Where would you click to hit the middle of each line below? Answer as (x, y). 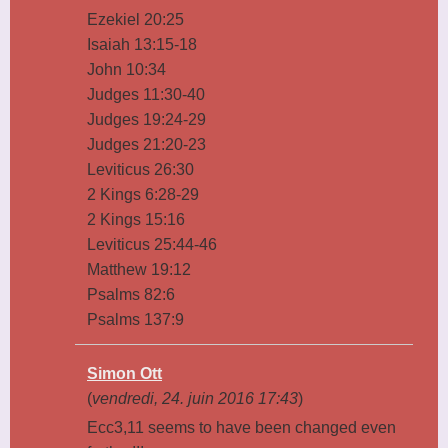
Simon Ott (124, 373)
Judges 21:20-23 (146, 144)
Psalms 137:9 (135, 319)
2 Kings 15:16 (136, 219)
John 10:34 (126, 69)
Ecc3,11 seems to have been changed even (241, 427)
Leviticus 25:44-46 (152, 244)
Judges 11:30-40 (146, 94)
